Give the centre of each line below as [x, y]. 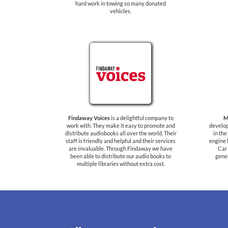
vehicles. [121, 11]
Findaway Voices [89, 118]
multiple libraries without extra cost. [121, 164]
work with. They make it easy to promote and [121, 125]
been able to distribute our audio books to [121, 156]
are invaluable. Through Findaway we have [121, 148]
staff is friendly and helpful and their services [121, 141]
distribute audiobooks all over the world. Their [121, 133]
